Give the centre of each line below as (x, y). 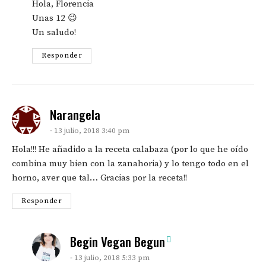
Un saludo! (54, 33)
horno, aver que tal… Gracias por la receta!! (99, 178)
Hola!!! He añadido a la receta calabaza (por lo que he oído (130, 150)
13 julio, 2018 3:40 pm (92, 131)
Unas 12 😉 (55, 18)
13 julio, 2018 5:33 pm (112, 258)
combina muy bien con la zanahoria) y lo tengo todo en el (130, 164)
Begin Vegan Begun (118, 242)
